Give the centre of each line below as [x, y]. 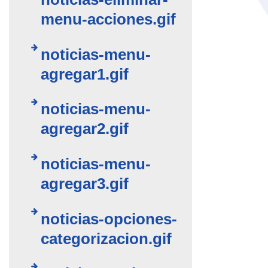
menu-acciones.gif [109, 19]
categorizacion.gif [106, 238]
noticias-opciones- [109, 219]
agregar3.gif [85, 183]
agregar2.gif [85, 129]
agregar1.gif [85, 74]
